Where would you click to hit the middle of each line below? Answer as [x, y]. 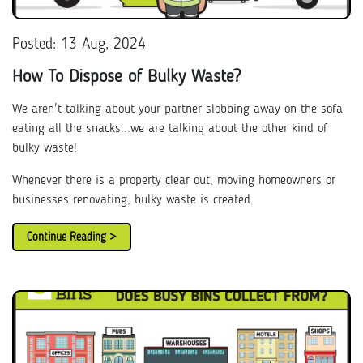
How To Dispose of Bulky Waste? [126, 77]
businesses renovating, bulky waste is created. [133, 200]
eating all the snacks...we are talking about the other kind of [170, 129]
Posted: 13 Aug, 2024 [79, 45]
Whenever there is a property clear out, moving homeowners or [174, 181]
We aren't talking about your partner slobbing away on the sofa [177, 109]
